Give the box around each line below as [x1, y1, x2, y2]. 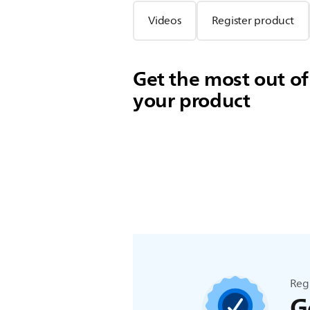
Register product [211, 12, 294, 30]
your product [133, 84, 250, 117]
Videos [148, 12, 181, 30]
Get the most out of [133, 62, 309, 95]
